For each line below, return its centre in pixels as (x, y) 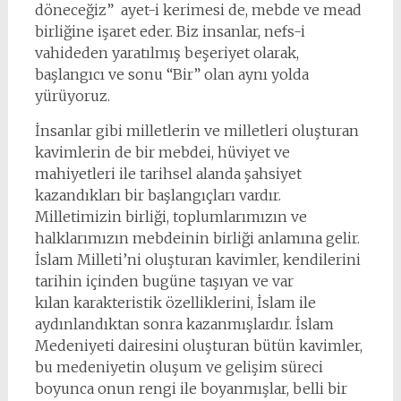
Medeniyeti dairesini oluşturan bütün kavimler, (198, 346)
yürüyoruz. (72, 96)
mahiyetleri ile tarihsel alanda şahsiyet (168, 174)
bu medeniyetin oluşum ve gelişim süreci (179, 367)
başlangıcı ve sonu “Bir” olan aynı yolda (171, 74)
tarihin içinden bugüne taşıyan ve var (164, 281)
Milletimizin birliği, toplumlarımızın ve (171, 217)
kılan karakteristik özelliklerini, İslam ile (175, 303)
